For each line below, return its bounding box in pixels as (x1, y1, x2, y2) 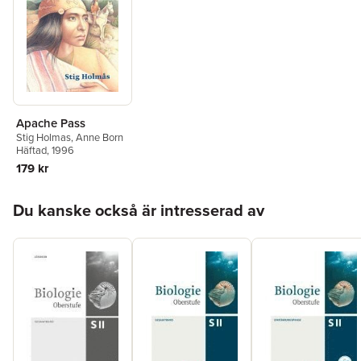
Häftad (16, 142, 47, 158)
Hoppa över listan (12, 189, 110, 207)
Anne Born (76, 129, 123, 145)
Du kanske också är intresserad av (13, 197, 264, 222)
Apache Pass (16, 114, 85, 131)
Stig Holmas (16, 129, 71, 145)
